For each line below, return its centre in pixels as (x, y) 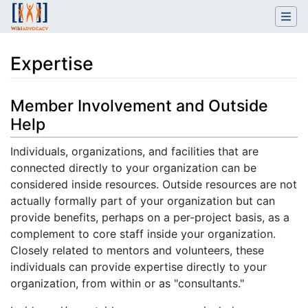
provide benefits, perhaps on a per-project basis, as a (150, 218)
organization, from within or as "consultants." (127, 284)
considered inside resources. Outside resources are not (154, 185)
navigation (83, 97)
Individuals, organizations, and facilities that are (134, 152)
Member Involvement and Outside (139, 106)
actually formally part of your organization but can (143, 201)
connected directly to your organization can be (133, 168)
